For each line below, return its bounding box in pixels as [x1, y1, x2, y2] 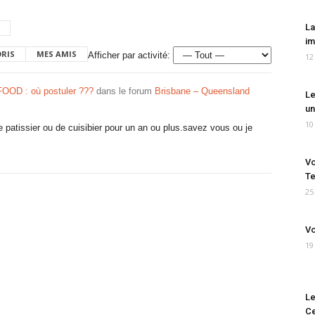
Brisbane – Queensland [155, 86, 250, 96]
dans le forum [94, 86, 155, 96]
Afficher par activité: [88, 50, 170, 60]
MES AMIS [37, 49, 77, 59]
